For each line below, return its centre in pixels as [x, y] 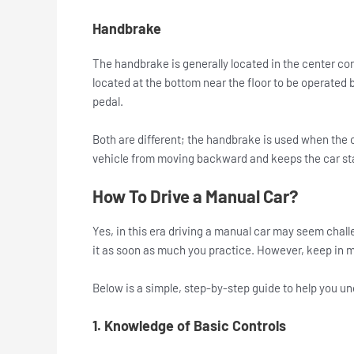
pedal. [109, 101]
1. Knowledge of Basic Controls [189, 325]
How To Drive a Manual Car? [195, 196]
